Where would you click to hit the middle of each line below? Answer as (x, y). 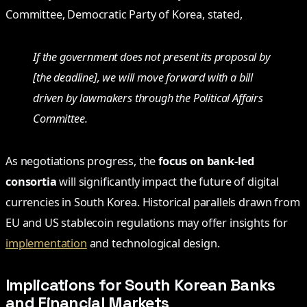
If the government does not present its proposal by (152, 57)
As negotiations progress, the (82, 161)
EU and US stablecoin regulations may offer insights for (147, 222)
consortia (31, 181)
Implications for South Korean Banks (140, 285)
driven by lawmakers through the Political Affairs (148, 98)
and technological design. (153, 243)
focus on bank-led (207, 161)
